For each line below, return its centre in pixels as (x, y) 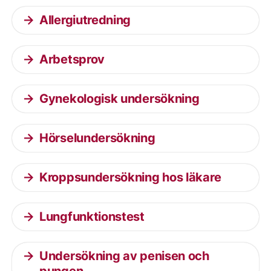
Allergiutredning (85, 20)
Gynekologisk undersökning (119, 99)
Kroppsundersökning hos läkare (130, 177)
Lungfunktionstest (92, 217)
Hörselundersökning (97, 138)
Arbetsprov (72, 59)
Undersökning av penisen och (124, 256)
